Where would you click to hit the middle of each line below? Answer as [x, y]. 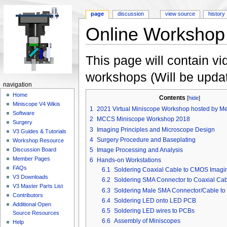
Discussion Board [35, 150]
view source [180, 14]
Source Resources [36, 213]
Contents [173, 98]
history [217, 14]
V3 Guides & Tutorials [40, 131]
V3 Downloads [31, 177]
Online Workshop [155, 35]
